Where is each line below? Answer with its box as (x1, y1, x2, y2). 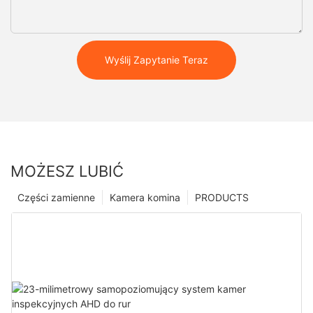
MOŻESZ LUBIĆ (10, 161, 124, 180)
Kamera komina (110, 191, 180, 203)
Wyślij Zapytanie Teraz (105, 54, 208, 66)
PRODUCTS (195, 191, 249, 203)
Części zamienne (17, 191, 95, 203)
